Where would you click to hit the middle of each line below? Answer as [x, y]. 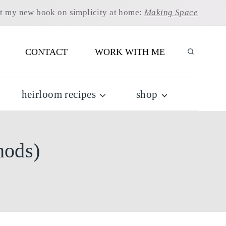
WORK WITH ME [130, 52]
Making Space [171, 12]
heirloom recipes [59, 94]
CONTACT [46, 52]
